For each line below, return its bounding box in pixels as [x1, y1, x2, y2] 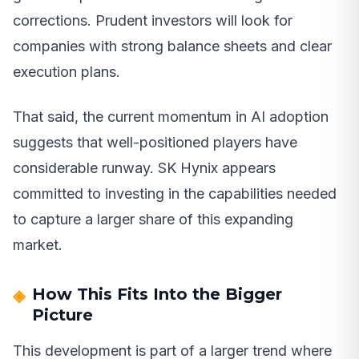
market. [13, 236, 63, 254]
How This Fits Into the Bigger [32, 284, 282, 305]
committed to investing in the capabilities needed [13, 185, 337, 203]
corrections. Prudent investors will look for [13, 12, 292, 30]
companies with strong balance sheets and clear [13, 38, 332, 55]
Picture [32, 305, 93, 325]
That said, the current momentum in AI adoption [13, 108, 329, 126]
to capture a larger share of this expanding [13, 211, 293, 228]
